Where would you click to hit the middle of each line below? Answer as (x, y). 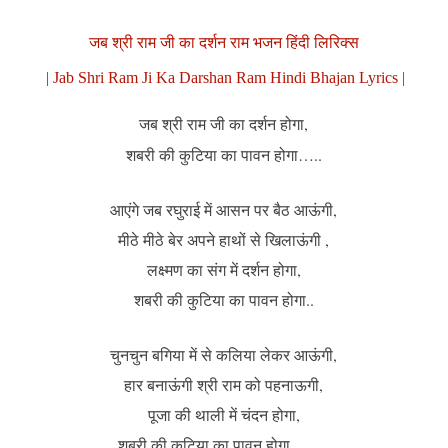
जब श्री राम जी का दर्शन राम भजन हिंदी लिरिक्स (223, 42)
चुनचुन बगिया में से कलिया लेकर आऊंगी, (224, 354)
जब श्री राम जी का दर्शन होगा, (224, 123)
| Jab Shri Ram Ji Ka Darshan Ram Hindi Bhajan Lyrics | (224, 77)
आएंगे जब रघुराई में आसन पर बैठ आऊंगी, (224, 209)
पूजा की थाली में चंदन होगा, (223, 414)
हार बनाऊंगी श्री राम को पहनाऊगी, (224, 384)
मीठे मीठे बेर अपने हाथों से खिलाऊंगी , (224, 239)
